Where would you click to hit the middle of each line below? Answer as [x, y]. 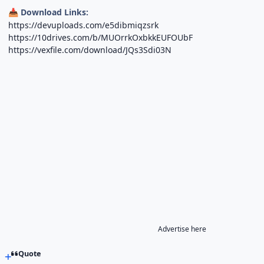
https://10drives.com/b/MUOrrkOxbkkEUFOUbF [101, 37]
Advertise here [182, 229]
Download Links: [54, 12]
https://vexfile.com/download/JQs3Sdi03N [90, 49]
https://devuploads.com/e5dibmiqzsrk [84, 25]
